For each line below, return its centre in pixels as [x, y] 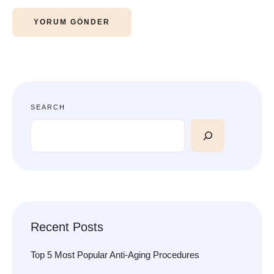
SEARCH [48, 107]
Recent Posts [67, 227]
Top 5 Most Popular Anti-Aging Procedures [115, 255]
